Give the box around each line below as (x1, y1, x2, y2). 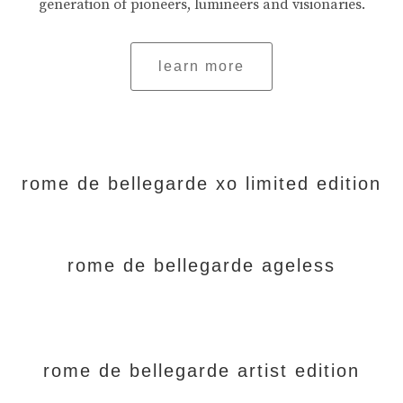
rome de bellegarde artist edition (43, 361, 360, 381)
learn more (158, 58, 245, 74)
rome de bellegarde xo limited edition (22, 174, 381, 193)
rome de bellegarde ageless (67, 255, 336, 275)
